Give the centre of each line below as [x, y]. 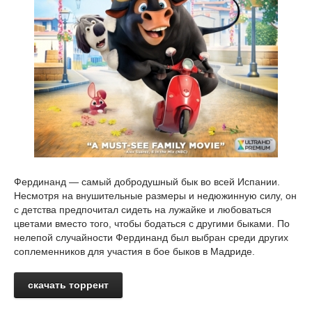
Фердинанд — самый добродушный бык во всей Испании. [147, 182]
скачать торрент [68, 285]
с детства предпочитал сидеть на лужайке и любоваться [143, 210]
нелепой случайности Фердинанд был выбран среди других [151, 237]
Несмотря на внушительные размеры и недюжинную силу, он [155, 196]
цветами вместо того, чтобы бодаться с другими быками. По [152, 224]
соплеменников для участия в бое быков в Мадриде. [134, 251]
